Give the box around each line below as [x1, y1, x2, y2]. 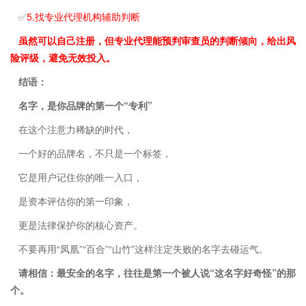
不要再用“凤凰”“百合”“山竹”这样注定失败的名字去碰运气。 [18, 241, 268, 255]
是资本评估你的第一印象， [18, 193, 133, 208]
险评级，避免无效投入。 [10, 50, 115, 64]
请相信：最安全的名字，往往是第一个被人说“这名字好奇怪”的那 [18, 265, 296, 279]
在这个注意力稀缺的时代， [18, 122, 133, 136]
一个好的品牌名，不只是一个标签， [18, 145, 171, 160]
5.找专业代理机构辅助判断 [27, 9, 140, 23]
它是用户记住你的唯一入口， [18, 169, 143, 184]
